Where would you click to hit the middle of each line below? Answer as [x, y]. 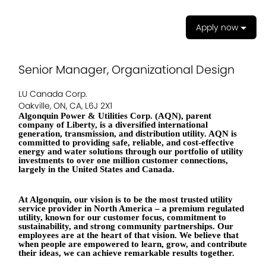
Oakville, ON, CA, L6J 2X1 [65, 106]
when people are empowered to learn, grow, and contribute [133, 244]
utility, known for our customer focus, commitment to [122, 218]
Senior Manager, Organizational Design [126, 70]
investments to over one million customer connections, [123, 160]
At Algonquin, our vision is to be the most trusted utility [126, 200]
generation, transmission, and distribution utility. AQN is [128, 134]
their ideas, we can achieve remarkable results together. [126, 253]
